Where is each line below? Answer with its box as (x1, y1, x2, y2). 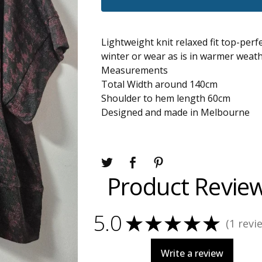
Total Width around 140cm (101, 78, 218, 91)
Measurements (101, 64, 168, 77)
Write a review (161, 247, 224, 260)
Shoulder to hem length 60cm (101, 92, 231, 105)
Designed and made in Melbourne (101, 106, 250, 119)
